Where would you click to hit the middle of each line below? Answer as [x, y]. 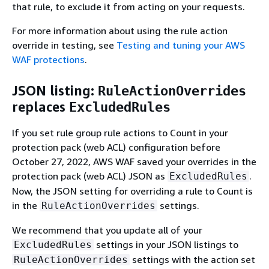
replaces [41, 107]
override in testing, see [64, 45]
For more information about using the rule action [120, 30]
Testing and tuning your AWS [181, 45]
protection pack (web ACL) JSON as [90, 176]
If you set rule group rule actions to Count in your [120, 132]
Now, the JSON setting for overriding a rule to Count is [132, 191]
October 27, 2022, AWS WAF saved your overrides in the [134, 161]
